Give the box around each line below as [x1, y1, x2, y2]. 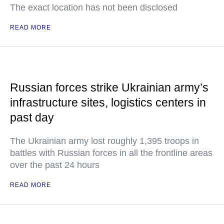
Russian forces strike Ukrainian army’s [10, 81, 208, 94]
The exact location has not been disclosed [10, 2, 177, 12]
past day [10, 111, 54, 124]
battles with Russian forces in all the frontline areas [10, 148, 212, 158]
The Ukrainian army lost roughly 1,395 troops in [10, 136, 199, 146]
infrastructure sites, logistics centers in [10, 96, 206, 109]
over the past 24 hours [10, 160, 99, 170]
